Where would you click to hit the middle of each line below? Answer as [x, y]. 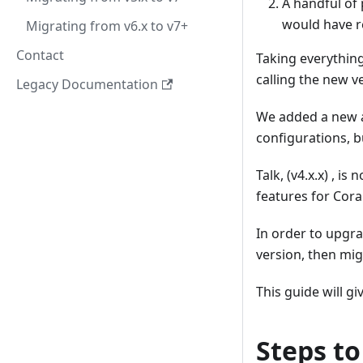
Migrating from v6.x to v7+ [107, 26]
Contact [40, 55]
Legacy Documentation [87, 84]
